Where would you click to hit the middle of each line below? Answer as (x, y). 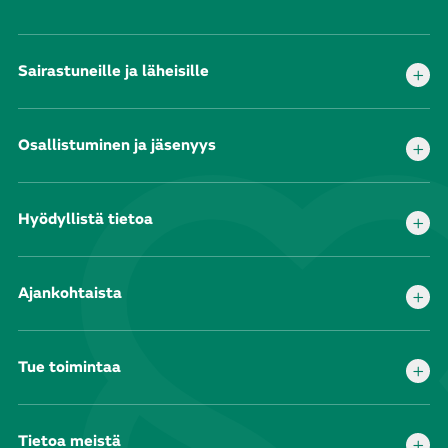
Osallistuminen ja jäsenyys (117, 144)
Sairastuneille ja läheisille (113, 70)
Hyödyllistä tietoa (85, 218)
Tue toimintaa (69, 366)
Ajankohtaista (70, 292)
